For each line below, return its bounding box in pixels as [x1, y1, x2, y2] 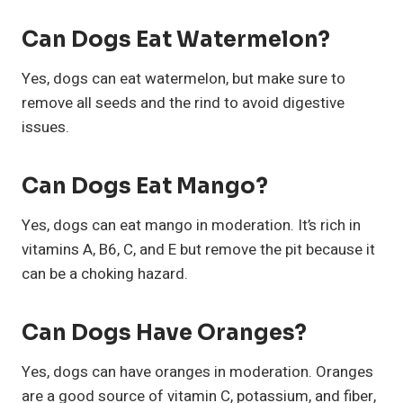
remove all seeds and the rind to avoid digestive [22, 91, 345, 114]
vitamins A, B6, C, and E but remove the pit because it [22, 237, 375, 261]
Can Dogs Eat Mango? [22, 172, 268, 200]
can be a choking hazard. [22, 262, 188, 285]
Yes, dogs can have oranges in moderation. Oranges [22, 360, 373, 383]
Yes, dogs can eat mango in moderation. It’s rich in [22, 213, 361, 237]
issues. [22, 115, 69, 139]
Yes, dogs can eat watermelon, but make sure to [22, 67, 345, 90]
